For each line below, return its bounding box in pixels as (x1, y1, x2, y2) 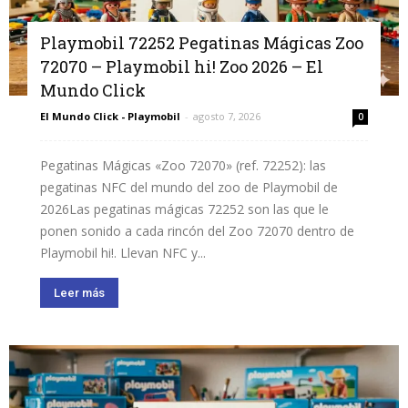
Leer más (54, 285, 105, 300)
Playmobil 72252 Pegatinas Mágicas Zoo (40, 31, 363, 54)
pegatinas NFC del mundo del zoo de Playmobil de (40, 178, 338, 196)
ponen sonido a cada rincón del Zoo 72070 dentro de (40, 221, 354, 240)
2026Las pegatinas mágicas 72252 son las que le (40, 199, 329, 218)
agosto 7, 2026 (193, 108, 260, 123)
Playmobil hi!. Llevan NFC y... (40, 243, 206, 261)
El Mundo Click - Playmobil (40, 108, 180, 123)
